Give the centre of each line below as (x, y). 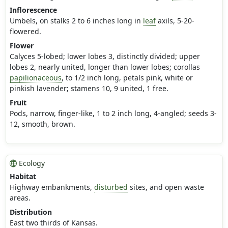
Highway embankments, (52, 187)
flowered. (25, 32)
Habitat (23, 177)
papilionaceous (35, 78)
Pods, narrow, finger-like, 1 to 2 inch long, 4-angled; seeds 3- (113, 113)
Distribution (31, 212)
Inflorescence (33, 10)
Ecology (31, 163)
